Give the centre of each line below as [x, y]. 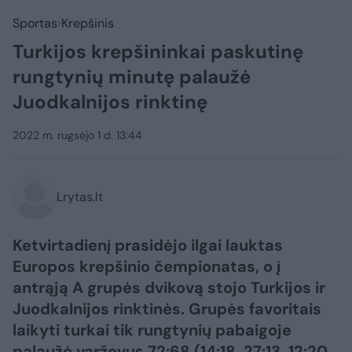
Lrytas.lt [80, 197]
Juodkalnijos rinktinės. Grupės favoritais [167, 309]
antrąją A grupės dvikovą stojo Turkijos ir [169, 288]
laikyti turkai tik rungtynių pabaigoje [152, 330]
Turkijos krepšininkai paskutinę [158, 51]
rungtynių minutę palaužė [132, 77]
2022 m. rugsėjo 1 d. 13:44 [77, 135]
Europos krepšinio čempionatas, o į [147, 266]
